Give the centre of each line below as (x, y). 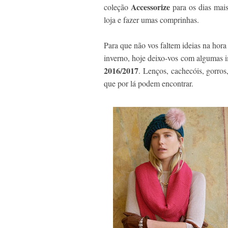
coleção (116, 7)
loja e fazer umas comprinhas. (153, 19)
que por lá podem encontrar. (149, 83)
